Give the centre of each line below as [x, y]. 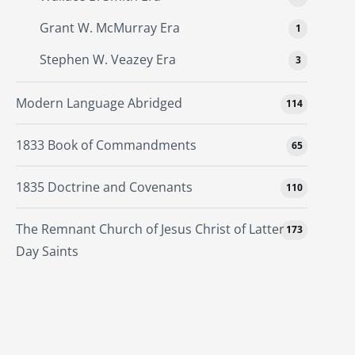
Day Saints [47, 251]
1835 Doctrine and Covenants [104, 187]
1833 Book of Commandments [106, 145]
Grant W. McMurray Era [110, 27]
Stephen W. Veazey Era [108, 59]
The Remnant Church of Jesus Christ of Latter [150, 229]
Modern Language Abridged [99, 103]
